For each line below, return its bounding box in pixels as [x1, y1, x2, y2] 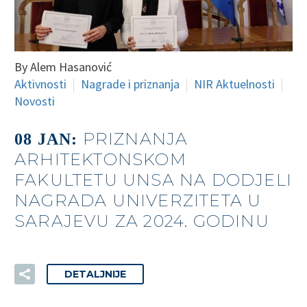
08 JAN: [14, 130, 83, 148]
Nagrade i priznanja [81, 76, 180, 93]
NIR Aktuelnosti [194, 76, 275, 93]
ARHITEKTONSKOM [14, 149, 186, 169]
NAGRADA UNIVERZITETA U [14, 190, 262, 210]
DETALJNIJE [64, 267, 126, 280]
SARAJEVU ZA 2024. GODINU [14, 210, 269, 231]
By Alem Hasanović [14, 59, 112, 75]
